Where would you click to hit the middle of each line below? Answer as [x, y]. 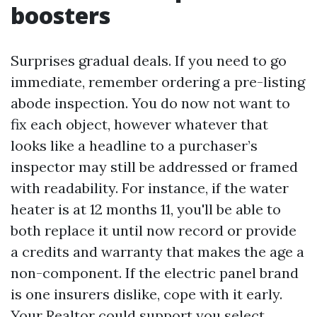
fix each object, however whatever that [139, 124]
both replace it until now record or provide [154, 230]
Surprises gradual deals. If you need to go [149, 60]
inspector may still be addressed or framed [154, 167]
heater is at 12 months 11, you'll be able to [146, 209]
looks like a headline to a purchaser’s [134, 145]
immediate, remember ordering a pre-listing [158, 82]
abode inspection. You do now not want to [150, 103]
